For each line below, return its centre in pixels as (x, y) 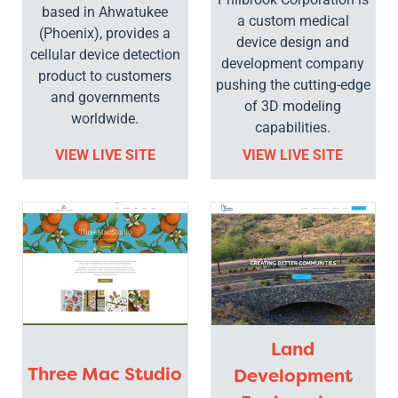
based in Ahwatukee (105, 12)
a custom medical (293, 21)
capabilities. (293, 128)
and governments (105, 98)
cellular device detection (105, 55)
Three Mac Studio (105, 374)
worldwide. (105, 119)
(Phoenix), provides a (105, 34)
